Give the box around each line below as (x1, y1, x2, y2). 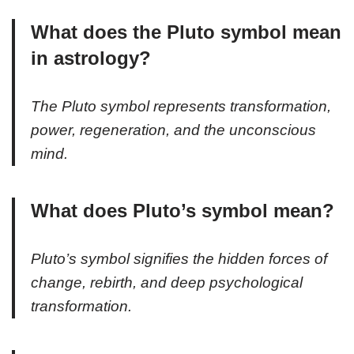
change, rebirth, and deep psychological (31, 273, 303, 291)
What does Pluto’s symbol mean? (31, 199, 334, 221)
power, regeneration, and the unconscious (31, 121, 316, 138)
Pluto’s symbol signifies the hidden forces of (31, 250, 327, 267)
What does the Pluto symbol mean (31, 21, 341, 43)
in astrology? (31, 47, 151, 69)
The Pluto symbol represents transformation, (31, 97, 331, 115)
